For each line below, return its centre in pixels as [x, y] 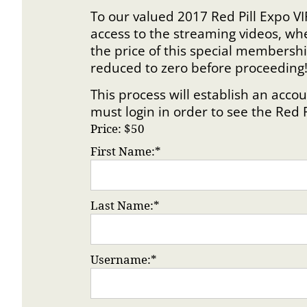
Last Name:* [125, 205]
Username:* [124, 259]
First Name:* [126, 151]
